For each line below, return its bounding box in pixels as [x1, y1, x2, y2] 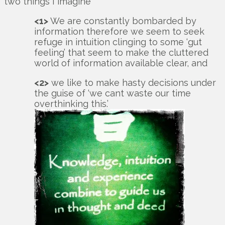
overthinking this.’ [34, 98, 108, 109]
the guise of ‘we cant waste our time [34, 88, 191, 99]
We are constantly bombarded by [48, 16, 196, 27]
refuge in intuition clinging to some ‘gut [34, 37, 202, 48]
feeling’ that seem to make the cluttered [34, 47, 208, 58]
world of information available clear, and [34, 58, 207, 69]
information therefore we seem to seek [34, 26, 204, 37]
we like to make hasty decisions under [49, 77, 216, 88]
